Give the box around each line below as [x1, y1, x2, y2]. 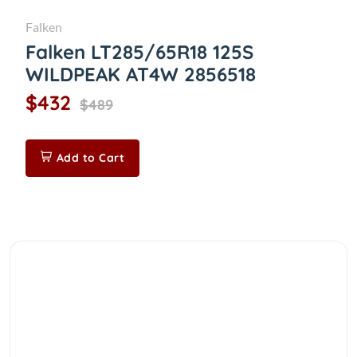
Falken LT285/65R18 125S [25, 40, 253, 64]
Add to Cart [56, 151, 124, 165]
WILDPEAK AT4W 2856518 [25, 62, 256, 86]
